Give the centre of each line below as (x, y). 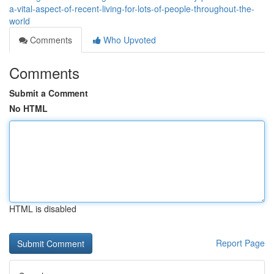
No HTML (28, 108)
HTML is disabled (43, 209)
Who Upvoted (128, 40)
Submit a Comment (49, 93)
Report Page (240, 243)
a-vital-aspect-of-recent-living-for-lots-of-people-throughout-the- (132, 9)
